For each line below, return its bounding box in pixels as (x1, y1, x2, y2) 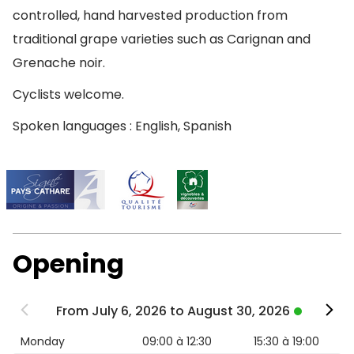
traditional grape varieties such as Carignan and (13, 30, 311, 48)
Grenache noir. (13, 54, 105, 72)
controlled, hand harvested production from (13, 6, 288, 24)
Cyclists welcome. (13, 85, 124, 104)
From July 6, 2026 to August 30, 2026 (56, 302, 290, 320)
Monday (21, 333, 65, 349)
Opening (13, 246, 124, 281)
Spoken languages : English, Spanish (13, 117, 232, 135)
